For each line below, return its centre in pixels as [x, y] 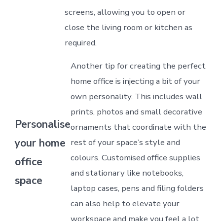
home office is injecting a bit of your [135, 81]
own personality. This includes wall [136, 96]
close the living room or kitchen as [128, 27]
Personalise [42, 125]
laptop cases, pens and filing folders [137, 188]
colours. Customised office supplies [135, 157]
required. [80, 42]
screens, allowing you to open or [125, 12]
